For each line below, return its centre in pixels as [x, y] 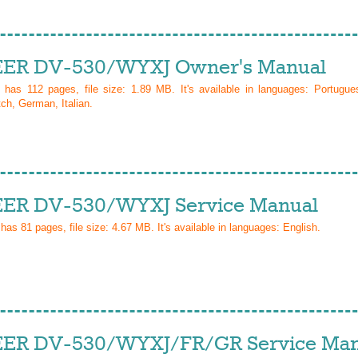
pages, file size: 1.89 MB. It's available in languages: [178, 89]
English [300, 227]
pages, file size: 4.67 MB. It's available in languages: [157, 227]
